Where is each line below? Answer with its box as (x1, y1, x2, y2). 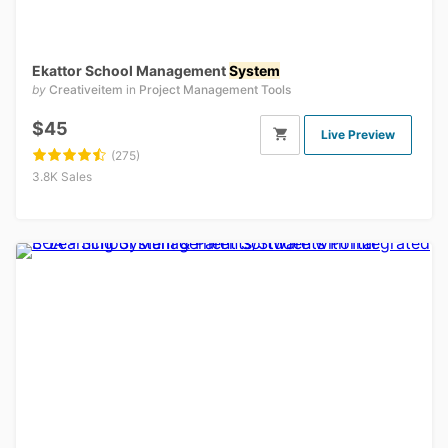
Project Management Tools (139, 82, 291, 98)
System (229, 62, 280, 80)
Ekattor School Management (32, 62, 229, 80)
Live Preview (321, 127, 395, 143)
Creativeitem (49, 82, 123, 98)
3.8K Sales (32, 169, 92, 185)
